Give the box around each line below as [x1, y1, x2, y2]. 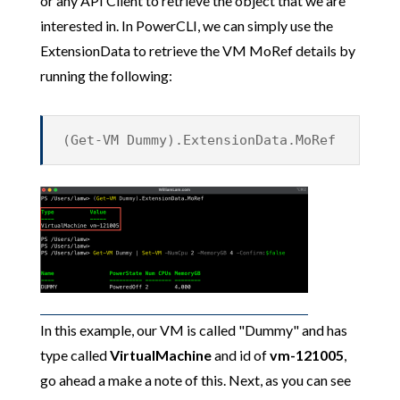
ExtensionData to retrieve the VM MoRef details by [39, 41, 355, 59]
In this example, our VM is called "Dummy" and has [39, 321, 347, 338]
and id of [211, 346, 270, 363]
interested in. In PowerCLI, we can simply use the [39, 16, 333, 34]
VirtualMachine [109, 346, 212, 363]
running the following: [39, 66, 172, 84]
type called [39, 346, 110, 363]
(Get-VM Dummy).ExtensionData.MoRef [62, 131, 337, 148]
